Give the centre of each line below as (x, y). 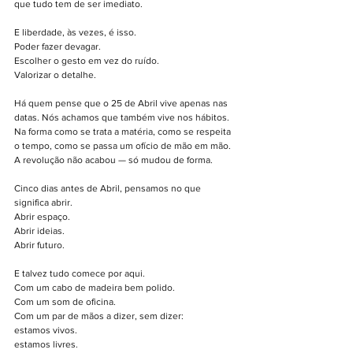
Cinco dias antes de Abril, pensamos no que (109, 189)
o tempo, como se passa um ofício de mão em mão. (124, 146)
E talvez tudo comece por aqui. (80, 274)
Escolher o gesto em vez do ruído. (87, 61)
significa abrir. (43, 203)
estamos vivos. (46, 331)
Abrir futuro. (39, 245)
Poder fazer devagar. (58, 47)
